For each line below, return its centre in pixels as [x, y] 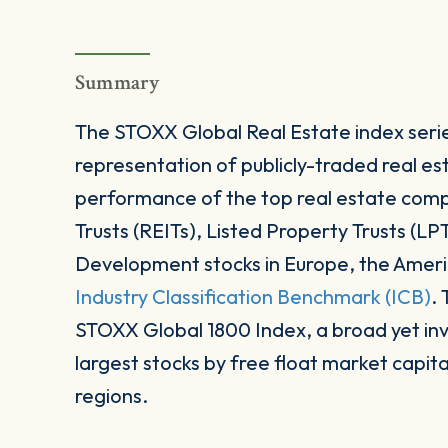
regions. [111, 396]
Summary [118, 83]
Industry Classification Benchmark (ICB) [253, 297]
